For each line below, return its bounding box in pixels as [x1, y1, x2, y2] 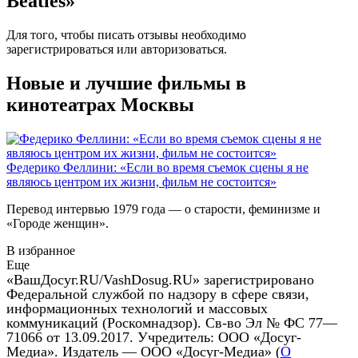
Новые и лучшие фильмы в [6, 72, 246, 93]
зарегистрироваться [6, 42, 113, 57]
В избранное [6, 243, 75, 257]
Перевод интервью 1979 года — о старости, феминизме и [6, 201, 320, 216]
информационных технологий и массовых [6, 300, 268, 316]
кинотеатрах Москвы [6, 93, 194, 115]
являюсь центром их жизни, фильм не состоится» [6, 174, 276, 189]
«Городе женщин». [6, 216, 109, 230]
